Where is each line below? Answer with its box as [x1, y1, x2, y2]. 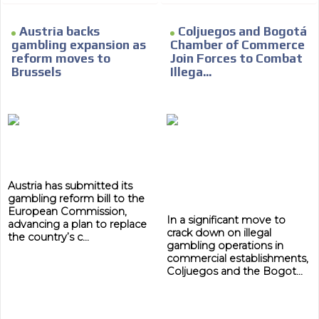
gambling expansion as [11, 37, 147, 52]
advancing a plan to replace [8, 217, 147, 231]
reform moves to [11, 51, 111, 66]
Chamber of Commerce [170, 37, 305, 52]
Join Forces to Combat [170, 51, 303, 66]
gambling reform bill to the [8, 192, 145, 205]
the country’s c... [8, 230, 90, 244]
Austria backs [19, 23, 100, 38]
